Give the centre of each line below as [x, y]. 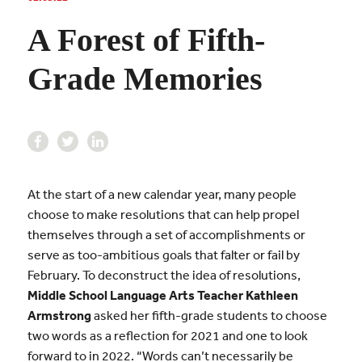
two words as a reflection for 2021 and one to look [167, 335]
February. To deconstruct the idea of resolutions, [164, 274]
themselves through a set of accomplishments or [166, 234]
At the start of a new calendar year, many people [162, 194]
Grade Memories [145, 78]
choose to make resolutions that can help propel [163, 214]
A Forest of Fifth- [146, 40]
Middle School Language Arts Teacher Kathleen [162, 295]
